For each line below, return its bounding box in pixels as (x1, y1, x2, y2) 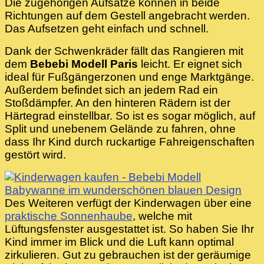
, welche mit (133, 209, 192, 222)
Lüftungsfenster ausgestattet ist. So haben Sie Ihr (5, 222, 254, 235)
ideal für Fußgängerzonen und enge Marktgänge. (5, 70, 254, 83)
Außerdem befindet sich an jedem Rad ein (5, 83, 218, 96)
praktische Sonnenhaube (5, 209, 133, 222)
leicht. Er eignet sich (138, 57, 242, 70)
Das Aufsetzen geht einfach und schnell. (5, 22, 209, 35)
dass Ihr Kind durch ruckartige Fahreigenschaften (5, 135, 255, 148)
